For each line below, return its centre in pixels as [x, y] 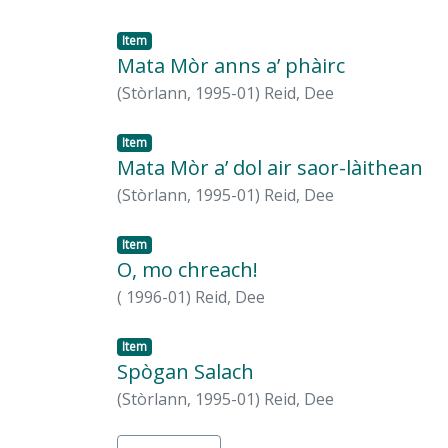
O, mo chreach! [187, 270]
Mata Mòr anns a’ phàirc [231, 66]
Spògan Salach [185, 372]
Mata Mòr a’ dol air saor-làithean [270, 168]
